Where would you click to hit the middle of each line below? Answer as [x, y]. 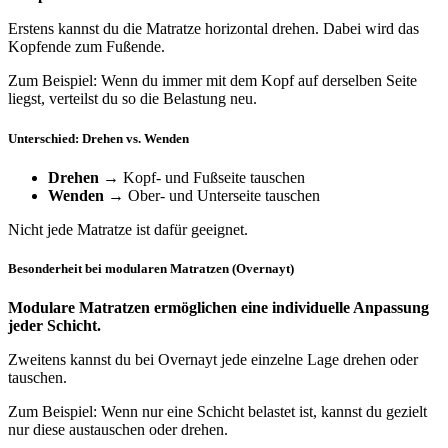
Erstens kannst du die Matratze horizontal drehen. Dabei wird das [213, 29]
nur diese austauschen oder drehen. [118, 430]
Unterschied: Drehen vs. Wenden [98, 138]
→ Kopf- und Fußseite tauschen [202, 177]
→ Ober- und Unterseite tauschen [212, 195]
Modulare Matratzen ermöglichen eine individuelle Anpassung [218, 308]
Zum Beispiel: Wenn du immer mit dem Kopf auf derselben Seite [212, 81]
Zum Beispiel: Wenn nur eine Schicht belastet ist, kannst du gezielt [217, 412]
